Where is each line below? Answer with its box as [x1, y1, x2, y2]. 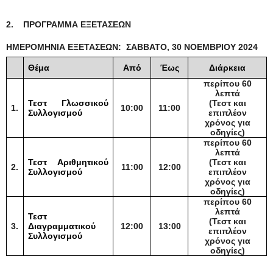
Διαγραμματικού [28, 221, 96, 231]
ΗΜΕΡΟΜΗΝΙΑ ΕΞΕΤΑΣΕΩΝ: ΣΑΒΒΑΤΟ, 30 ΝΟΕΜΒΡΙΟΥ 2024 [6, 41, 258, 52]
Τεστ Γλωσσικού [28, 97, 108, 108]
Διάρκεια [209, 62, 246, 73]
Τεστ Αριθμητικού [28, 157, 108, 167]
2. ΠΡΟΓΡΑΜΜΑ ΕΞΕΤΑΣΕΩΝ [6, 19, 131, 29]
